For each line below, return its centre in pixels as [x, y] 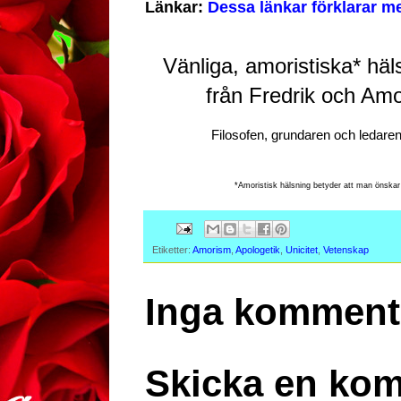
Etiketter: [172, 249]
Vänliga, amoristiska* [265, 66]
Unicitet [302, 249]
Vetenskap [346, 249]
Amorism [212, 249]
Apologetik [258, 249]
